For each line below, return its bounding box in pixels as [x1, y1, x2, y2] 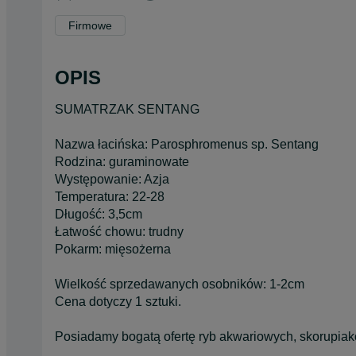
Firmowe [68, 18, 112, 32]
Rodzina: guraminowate [55, 154, 189, 168]
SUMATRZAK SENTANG [55, 102, 199, 116]
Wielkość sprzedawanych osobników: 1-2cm [55, 277, 304, 291]
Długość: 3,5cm [55, 207, 142, 221]
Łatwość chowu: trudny [55, 224, 184, 238]
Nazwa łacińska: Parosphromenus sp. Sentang [55, 137, 319, 151]
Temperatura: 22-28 [55, 189, 164, 203]
